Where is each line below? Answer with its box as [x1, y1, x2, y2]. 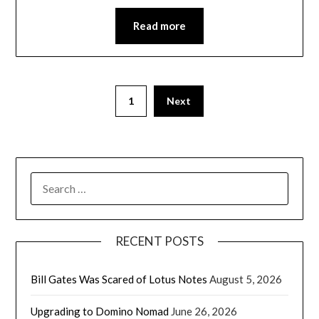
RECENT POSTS [115, 233, 204, 249]
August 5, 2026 [209, 272, 283, 286]
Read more [133, 19, 186, 33]
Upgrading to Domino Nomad [31, 304, 169, 318]
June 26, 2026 [171, 304, 238, 318]
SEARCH [30, 173, 72, 187]
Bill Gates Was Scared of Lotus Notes [31, 272, 208, 286]
